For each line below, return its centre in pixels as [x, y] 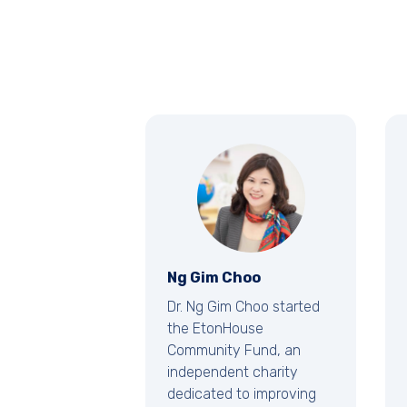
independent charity [233, 372]
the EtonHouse [215, 329]
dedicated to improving [242, 394]
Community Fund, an [234, 351]
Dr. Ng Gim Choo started [243, 307]
